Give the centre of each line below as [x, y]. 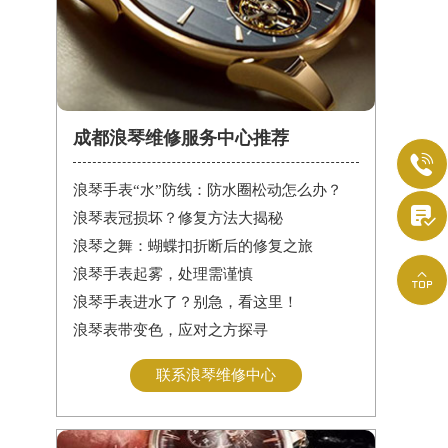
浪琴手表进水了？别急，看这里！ [185, 302]
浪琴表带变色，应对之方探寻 [170, 330]
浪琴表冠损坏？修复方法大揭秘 [177, 218]
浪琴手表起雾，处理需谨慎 [162, 274]
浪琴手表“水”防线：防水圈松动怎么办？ [207, 190]
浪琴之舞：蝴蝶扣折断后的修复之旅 [192, 246]
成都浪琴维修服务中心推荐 [180, 138]
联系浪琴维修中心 [215, 375]
